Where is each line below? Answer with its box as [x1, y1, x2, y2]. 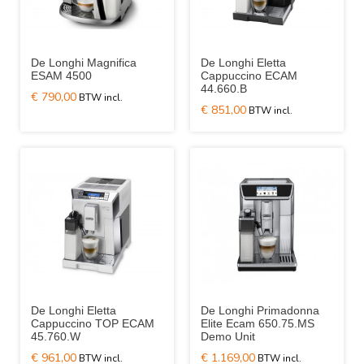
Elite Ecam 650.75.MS [201, 317, 314, 330]
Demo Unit [201, 330, 255, 343]
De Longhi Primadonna [201, 304, 319, 317]
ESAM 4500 [31, 69, 92, 82]
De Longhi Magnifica [31, 56, 136, 69]
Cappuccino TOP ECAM [31, 317, 154, 330]
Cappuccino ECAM [201, 69, 297, 82]
